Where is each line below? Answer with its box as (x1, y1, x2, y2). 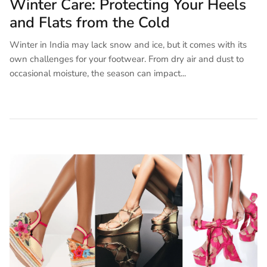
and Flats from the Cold (10, 13, 170, 33)
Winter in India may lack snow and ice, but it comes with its (10, 39, 247, 51)
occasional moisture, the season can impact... (10, 67, 186, 80)
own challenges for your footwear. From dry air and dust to (10, 53, 244, 66)
